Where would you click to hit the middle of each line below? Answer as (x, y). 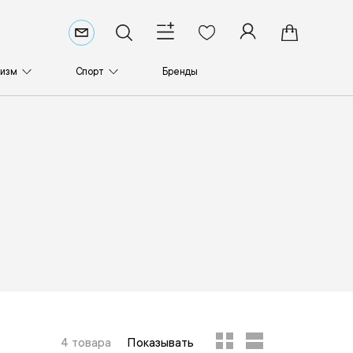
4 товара (85, 343)
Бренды (180, 71)
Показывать (160, 343)
